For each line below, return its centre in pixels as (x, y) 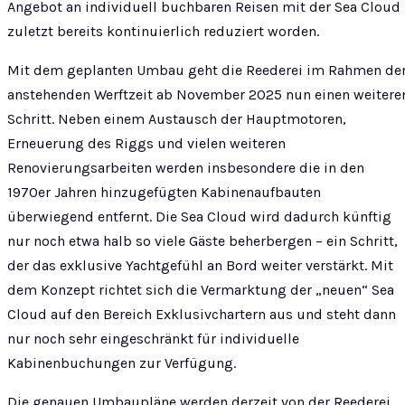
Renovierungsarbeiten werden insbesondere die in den (186, 168)
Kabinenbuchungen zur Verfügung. (122, 363)
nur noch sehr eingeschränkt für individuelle (153, 339)
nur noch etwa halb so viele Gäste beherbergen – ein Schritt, (202, 241)
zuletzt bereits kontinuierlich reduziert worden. (163, 31)
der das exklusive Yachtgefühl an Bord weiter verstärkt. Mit (200, 265)
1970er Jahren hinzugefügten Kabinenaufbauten (164, 192)
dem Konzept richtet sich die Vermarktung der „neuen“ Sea (201, 290)
